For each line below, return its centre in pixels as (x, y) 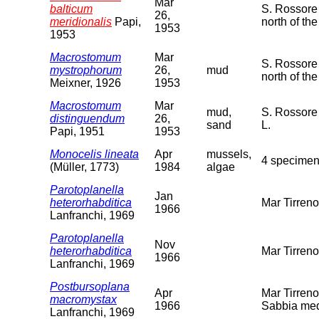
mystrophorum (86, 70)
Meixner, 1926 (85, 83)
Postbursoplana (90, 286)
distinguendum (87, 118)
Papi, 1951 (77, 131)
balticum (71, 9)
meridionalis (81, 21)
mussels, (229, 154)
